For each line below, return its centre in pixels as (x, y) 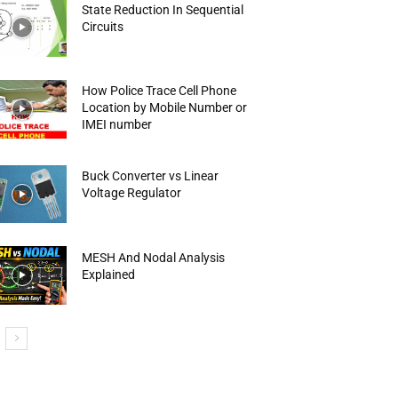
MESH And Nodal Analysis (154, 257)
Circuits (103, 26)
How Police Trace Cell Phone (159, 91)
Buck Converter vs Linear (151, 176)
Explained (109, 274)
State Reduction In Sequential (163, 9)
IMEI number (117, 125)
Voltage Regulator (132, 193)
